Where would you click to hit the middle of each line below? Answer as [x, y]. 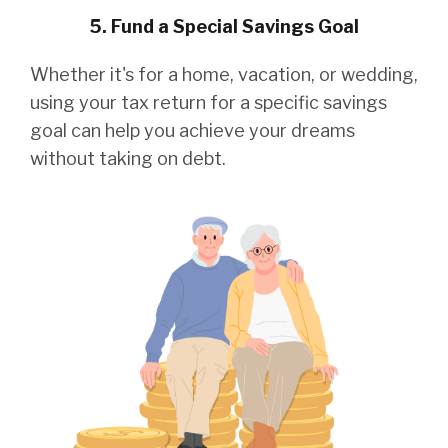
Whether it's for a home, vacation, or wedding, [224, 75]
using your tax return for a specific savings [208, 103]
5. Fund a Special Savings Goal [224, 27]
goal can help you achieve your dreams [192, 131]
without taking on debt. [128, 159]
